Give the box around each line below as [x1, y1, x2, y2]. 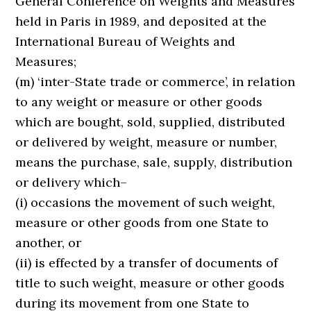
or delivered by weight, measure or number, [15, 134, 278, 150]
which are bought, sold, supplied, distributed [15, 114, 286, 130]
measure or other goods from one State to [15, 215, 269, 230]
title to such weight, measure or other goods [15, 275, 285, 291]
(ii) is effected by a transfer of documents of [15, 255, 278, 271]
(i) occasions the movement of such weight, [15, 194, 276, 210]
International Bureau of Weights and [15, 33, 236, 49]
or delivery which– [15, 174, 128, 190]
